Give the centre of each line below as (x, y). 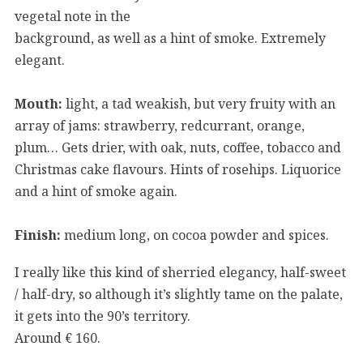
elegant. (40, 60)
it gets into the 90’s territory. (102, 316)
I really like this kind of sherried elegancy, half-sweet (180, 272)
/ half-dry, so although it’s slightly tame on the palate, (179, 294)
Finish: (38, 235)
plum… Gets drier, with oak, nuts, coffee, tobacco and (178, 147)
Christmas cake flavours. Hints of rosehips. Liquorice (178, 169)
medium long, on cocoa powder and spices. (195, 235)
